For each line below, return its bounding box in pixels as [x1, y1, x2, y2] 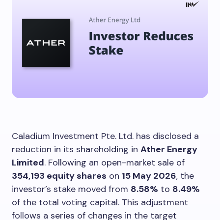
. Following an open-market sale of [44, 156, 185, 168]
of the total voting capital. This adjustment [12, 196, 188, 208]
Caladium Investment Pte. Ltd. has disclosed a [12, 130, 199, 142]
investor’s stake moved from [12, 183, 131, 195]
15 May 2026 [122, 169, 176, 182]
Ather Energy [140, 143, 197, 155]
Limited [12, 156, 44, 168]
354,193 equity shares [12, 169, 107, 182]
